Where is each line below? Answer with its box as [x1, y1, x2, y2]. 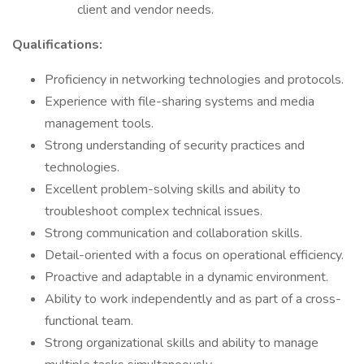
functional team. [45, 312, 133, 330]
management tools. [45, 115, 154, 132]
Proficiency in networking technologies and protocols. [45, 71, 344, 89]
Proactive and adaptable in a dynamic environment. [45, 268, 328, 286]
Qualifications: [12, 36, 102, 54]
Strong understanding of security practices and [45, 136, 305, 154]
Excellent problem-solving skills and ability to [45, 180, 301, 198]
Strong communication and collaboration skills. [45, 224, 302, 242]
